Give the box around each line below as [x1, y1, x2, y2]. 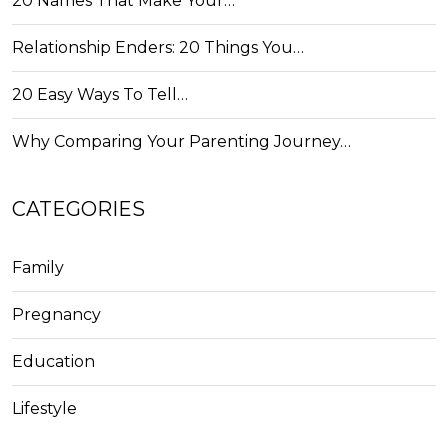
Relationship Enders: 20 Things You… [12, 38, 304, 57]
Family [12, 258, 64, 277]
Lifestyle [12, 399, 77, 418]
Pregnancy [12, 305, 101, 324]
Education [12, 352, 95, 371]
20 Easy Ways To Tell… [12, 85, 188, 104]
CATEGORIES [12, 197, 145, 221]
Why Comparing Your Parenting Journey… [12, 132, 351, 151]
